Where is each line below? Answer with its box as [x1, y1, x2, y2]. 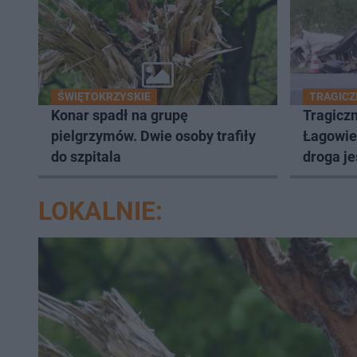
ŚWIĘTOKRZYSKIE [57, 90, 151, 104]
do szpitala [51, 148, 121, 166]
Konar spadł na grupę [51, 107, 188, 124]
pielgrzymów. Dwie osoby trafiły [51, 127, 256, 145]
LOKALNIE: [38, 196, 163, 227]
